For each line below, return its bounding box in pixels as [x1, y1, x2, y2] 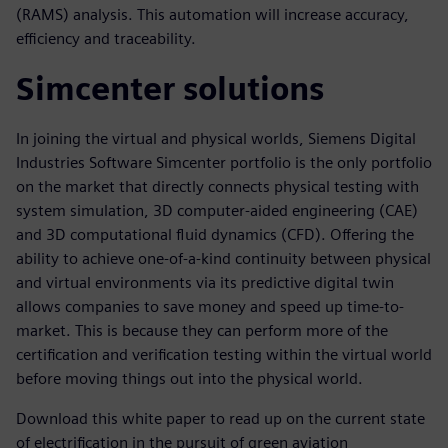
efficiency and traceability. [16, 29, 196, 48]
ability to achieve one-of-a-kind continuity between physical [16, 249, 431, 268]
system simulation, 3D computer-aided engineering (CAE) [16, 201, 418, 220]
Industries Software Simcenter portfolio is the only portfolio [16, 153, 432, 172]
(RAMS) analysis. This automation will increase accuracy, [16, 5, 409, 24]
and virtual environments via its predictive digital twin [16, 273, 394, 292]
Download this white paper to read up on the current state [16, 409, 425, 428]
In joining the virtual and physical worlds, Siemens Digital [16, 129, 416, 148]
